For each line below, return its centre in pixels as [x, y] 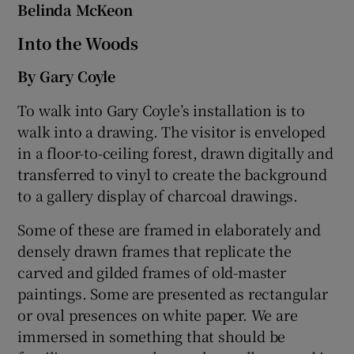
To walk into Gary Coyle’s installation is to [161, 109]
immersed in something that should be [152, 335]
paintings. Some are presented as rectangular [173, 293]
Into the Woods [78, 43]
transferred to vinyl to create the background [172, 173]
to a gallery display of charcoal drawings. [158, 195]
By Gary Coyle [66, 75]
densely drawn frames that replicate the [154, 250]
